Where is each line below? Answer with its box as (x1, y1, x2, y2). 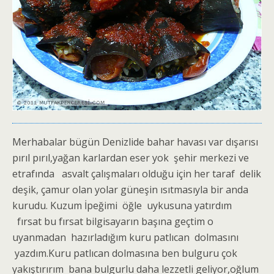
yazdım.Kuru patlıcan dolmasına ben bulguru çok (12, 246, 237, 260)
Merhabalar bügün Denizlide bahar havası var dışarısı (12, 135, 258, 149)
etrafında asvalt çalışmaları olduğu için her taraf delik (12, 166, 261, 180)
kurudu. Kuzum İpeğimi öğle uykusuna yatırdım (12, 198, 232, 212)
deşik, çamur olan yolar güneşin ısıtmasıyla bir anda (12, 182, 248, 196)
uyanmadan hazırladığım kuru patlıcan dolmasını (12, 230, 239, 244)
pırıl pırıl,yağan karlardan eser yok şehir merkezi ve (12, 150, 254, 165)
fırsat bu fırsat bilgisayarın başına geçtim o (12, 214, 213, 228)
